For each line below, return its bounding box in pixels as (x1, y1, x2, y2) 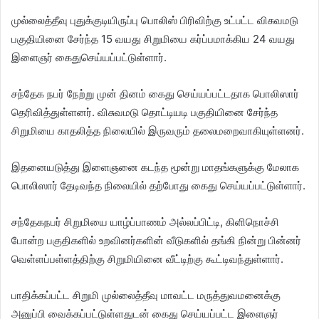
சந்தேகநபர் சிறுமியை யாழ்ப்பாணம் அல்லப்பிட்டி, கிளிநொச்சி (11, 214, 279, 229)
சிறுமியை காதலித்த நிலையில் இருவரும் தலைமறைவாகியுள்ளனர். (11, 123, 304, 137)
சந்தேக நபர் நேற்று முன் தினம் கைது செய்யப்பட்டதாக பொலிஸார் (11, 86, 299, 100)
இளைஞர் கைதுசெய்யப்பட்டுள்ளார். (11, 50, 167, 64)
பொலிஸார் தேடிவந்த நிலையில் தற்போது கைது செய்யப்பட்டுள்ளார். (11, 178, 305, 192)
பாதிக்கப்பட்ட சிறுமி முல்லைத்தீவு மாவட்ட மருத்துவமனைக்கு (11, 288, 281, 302)
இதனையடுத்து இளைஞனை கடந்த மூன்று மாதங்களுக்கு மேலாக (11, 159, 299, 174)
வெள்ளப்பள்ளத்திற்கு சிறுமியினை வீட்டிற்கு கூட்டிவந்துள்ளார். (11, 251, 283, 266)
